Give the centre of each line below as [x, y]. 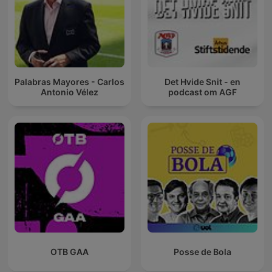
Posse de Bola [202, 252]
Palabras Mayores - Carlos [70, 81]
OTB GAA [70, 252]
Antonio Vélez [70, 92]
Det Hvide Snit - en [202, 81]
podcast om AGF [202, 92]
